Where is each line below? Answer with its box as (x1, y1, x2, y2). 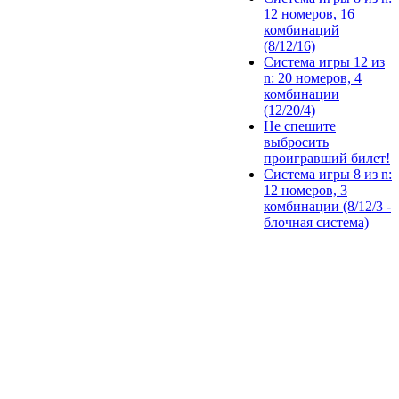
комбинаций (264, 22, 339, 38)
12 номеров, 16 (264, 6, 354, 22)
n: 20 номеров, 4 (264, 70, 362, 86)
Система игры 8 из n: (264, 167, 392, 183)
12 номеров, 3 (264, 183, 347, 199)
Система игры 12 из (264, 54, 385, 70)
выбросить (264, 134, 329, 151)
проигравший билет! (264, 151, 390, 167)
